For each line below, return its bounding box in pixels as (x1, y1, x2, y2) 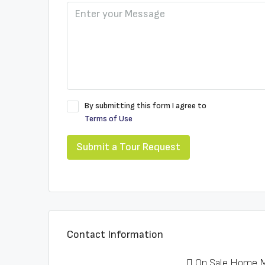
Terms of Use (85, 114, 132, 124)
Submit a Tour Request (76, 141, 180, 153)
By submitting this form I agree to (85, 101, 206, 111)
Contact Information (67, 228, 163, 241)
